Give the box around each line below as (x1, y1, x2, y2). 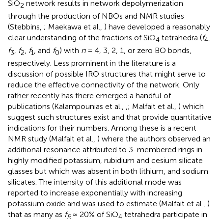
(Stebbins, (8, 22, 44, 31)
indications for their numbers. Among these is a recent (8, 123, 196, 133)
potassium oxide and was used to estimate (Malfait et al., (8, 199, 207, 209)
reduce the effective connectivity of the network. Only (8, 80, 199, 90)
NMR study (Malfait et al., (8, 134, 97, 144)
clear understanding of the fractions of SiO (8, 32, 156, 42)
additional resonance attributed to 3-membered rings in (8, 145, 202, 155)
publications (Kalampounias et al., (8, 102, 126, 111)
